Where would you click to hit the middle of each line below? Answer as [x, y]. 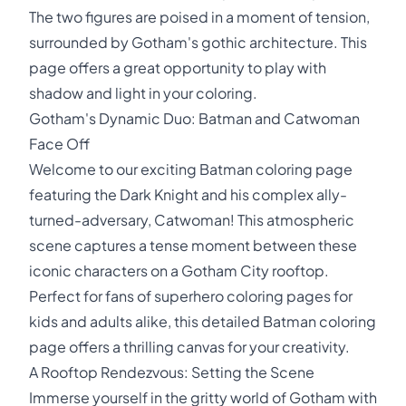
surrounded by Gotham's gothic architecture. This [198, 42]
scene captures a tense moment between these [193, 245]
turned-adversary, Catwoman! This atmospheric [192, 220]
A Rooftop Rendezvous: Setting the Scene [172, 372]
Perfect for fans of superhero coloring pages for [191, 296]
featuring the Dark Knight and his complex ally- [188, 194]
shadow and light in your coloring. [143, 93]
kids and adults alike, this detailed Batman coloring [203, 321]
